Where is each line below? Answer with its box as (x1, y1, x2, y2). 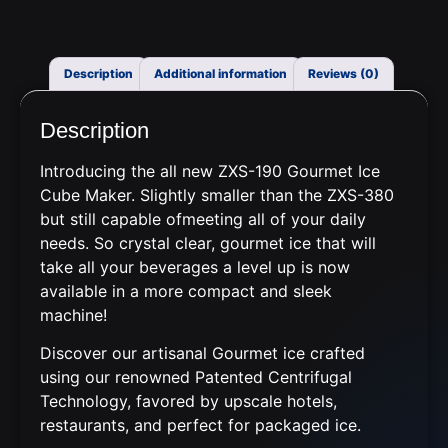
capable (101, 208, 166, 229)
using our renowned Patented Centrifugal (40, 367, 352, 387)
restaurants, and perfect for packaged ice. (40, 415, 366, 435)
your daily (286, 208, 366, 229)
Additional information (154, 66, 288, 82)
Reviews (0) (307, 66, 379, 82)
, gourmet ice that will (211, 232, 376, 253)
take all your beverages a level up (40, 256, 296, 277)
